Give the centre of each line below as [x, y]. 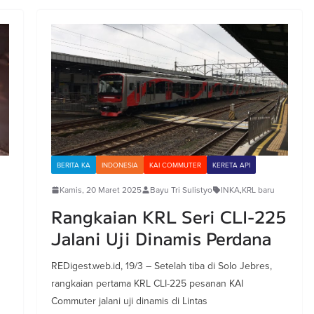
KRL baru [258, 190]
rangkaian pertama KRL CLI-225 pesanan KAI [147, 284]
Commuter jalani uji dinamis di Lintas [129, 301]
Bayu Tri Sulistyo [181, 190]
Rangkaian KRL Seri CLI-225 [168, 217]
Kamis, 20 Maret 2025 [100, 190]
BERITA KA [73, 165]
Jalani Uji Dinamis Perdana [161, 238]
